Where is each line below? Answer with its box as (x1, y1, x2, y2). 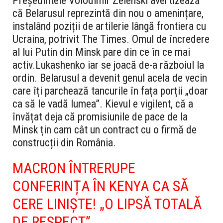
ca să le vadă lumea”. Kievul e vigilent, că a (12, 98, 193, 111)
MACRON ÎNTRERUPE (12, 159, 135, 177)
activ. (12, 59, 35, 72)
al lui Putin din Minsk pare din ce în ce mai (12, 46, 190, 59)
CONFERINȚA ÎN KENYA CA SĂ (12, 177, 189, 195)
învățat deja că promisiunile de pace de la (12, 111, 188, 123)
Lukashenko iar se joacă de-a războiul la (35, 59, 204, 72)
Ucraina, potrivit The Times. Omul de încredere (12, 33, 210, 46)
